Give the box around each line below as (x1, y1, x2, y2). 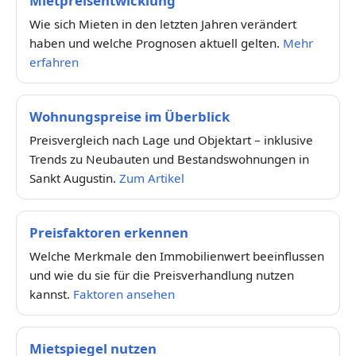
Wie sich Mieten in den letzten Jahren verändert (29, 15, 296, 32)
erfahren (29, 53, 79, 70)
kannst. (29, 285, 73, 302)
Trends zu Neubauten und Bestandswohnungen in (29, 150, 309, 167)
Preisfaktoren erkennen (29, 222, 188, 242)
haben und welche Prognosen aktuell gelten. (29, 34, 283, 51)
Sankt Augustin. (29, 169, 119, 186)
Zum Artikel (119, 169, 184, 186)
